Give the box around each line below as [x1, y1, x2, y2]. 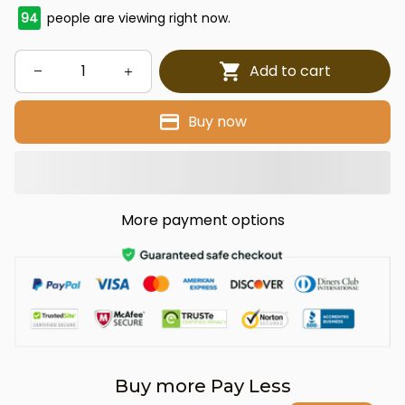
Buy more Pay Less [114, 374, 291, 397]
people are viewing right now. [43, 8, 231, 27]
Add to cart [249, 61, 331, 82]
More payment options [120, 209, 285, 231]
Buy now [188, 111, 248, 133]
